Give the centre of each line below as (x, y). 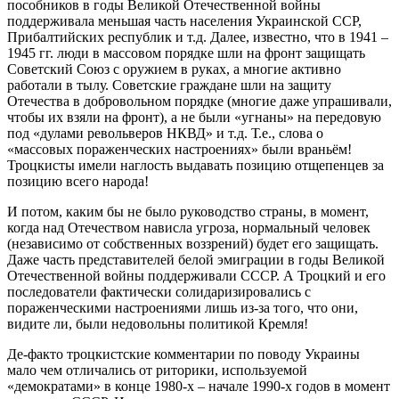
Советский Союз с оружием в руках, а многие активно (174, 69)
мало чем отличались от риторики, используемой (157, 370)
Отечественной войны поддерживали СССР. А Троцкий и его (196, 275)
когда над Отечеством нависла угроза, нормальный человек (189, 227)
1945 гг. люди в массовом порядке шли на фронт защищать (186, 53)
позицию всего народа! (78, 181)
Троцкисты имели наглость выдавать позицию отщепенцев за (195, 165)
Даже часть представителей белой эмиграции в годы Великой (196, 259)
